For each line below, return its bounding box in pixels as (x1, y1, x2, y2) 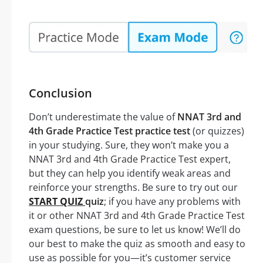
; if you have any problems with (104, 195, 241, 208)
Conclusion (29, 85, 92, 102)
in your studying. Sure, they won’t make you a (29, 139, 229, 152)
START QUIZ (29, 195, 85, 208)
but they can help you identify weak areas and (29, 167, 231, 180)
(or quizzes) (190, 124, 244, 138)
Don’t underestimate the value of (29, 110, 177, 124)
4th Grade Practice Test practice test (29, 124, 190, 138)
